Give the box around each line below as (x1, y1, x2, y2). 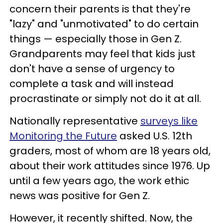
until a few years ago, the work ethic (9, 173, 189, 188)
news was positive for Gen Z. (9, 188, 150, 203)
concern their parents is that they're (9, 1, 191, 16)
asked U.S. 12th (117, 128, 192, 143)
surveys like (140, 113, 198, 128)
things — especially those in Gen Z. (9, 31, 182, 46)
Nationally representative (9, 113, 140, 128)
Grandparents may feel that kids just (9, 46, 196, 61)
